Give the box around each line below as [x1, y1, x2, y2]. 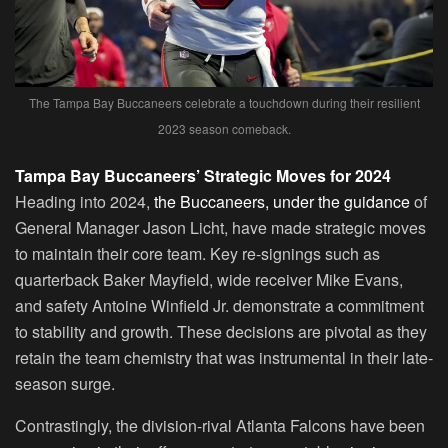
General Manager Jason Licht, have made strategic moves [15, 216, 426, 240]
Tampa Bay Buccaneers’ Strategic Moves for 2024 [15, 164, 391, 188]
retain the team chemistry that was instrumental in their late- [15, 346, 433, 370]
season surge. [15, 372, 115, 396]
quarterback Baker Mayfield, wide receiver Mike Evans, [15, 268, 403, 292]
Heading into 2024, [15, 190, 154, 214]
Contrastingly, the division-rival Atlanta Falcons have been [15, 414, 425, 438]
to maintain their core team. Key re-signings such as [15, 242, 380, 266]
